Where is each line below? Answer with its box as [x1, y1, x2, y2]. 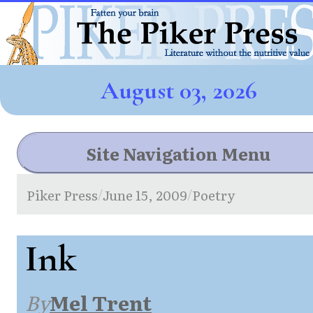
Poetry [192, 184, 235, 205]
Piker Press [27, 184, 99, 205]
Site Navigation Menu [87, 140, 270, 166]
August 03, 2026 [100, 75, 257, 105]
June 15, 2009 [103, 184, 188, 205]
